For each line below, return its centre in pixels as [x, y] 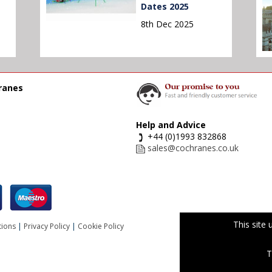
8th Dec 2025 [167, 24]
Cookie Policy [101, 226]
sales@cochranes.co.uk [193, 148]
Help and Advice [171, 125]
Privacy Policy [47, 226]
